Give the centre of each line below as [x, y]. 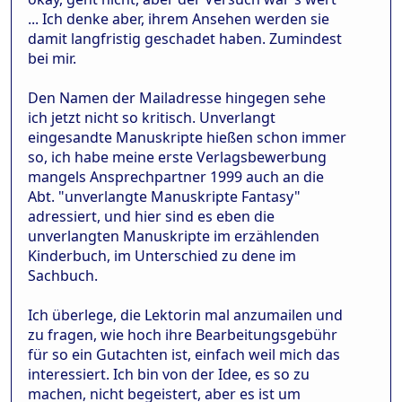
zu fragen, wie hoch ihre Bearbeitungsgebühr [183, 335]
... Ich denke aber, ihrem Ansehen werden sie [179, 19]
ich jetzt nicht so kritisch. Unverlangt [152, 118]
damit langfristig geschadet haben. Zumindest [185, 39]
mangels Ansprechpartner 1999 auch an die [176, 177]
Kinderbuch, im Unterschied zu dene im [162, 256]
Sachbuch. [63, 275]
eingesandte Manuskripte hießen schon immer [187, 137]
